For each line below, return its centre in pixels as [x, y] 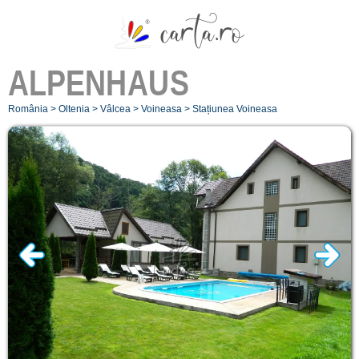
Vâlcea [115, 109]
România [28, 109]
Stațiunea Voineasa [235, 109]
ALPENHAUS [99, 82]
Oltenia [74, 109]
